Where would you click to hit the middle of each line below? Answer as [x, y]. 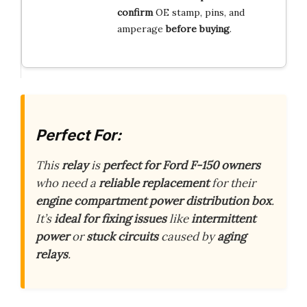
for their [232, 183]
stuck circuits [122, 236]
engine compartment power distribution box [153, 200]
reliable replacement [154, 183]
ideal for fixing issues [110, 218]
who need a [67, 183]
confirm [135, 13]
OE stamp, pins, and [198, 13]
